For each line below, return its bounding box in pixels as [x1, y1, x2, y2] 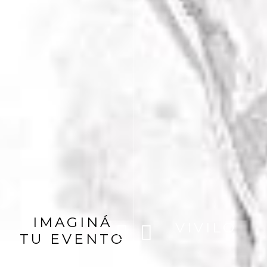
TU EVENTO [20, 231, 125, 247]
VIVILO [175, 219, 237, 236]
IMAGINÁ [33, 214, 112, 231]
